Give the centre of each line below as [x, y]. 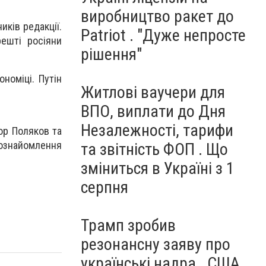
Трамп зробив [128, 225]
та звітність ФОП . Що [154, 149]
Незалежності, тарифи [157, 130]
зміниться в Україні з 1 [158, 168]
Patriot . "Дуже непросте [163, 35]
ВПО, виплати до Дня [153, 111]
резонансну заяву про [156, 244]
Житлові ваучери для [153, 92]
